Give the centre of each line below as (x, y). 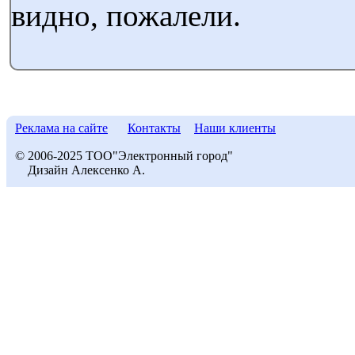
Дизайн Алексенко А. (80, 170)
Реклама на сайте (61, 128)
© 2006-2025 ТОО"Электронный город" (124, 156)
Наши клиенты (235, 128)
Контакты (154, 128)
